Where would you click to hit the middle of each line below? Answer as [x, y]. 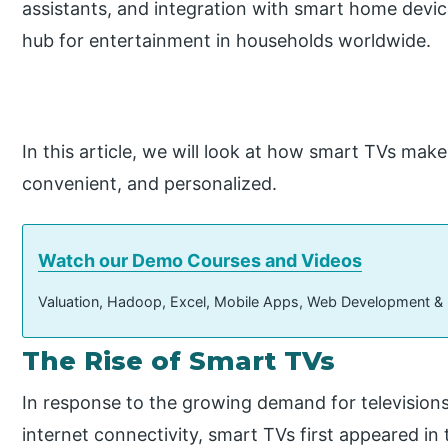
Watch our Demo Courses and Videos [200, 261]
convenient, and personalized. [150, 183]
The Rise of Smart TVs [179, 361]
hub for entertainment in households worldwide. [227, 40]
